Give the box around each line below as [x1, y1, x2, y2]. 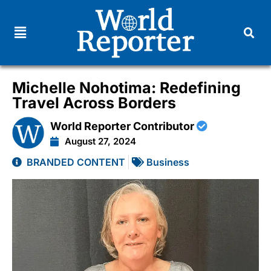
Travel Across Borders [12, 93, 176, 112]
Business [146, 155, 189, 168]
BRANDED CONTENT [27, 155, 125, 168]
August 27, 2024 [65, 135, 137, 147]
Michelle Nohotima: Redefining [12, 78, 241, 97]
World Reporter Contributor [50, 119, 197, 132]
